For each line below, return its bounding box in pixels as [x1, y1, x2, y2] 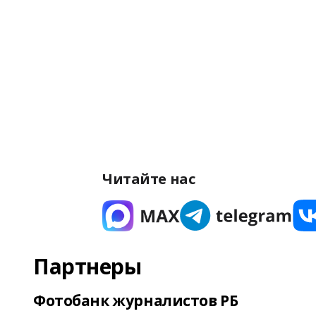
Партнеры [33, 252, 142, 281]
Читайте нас [102, 169, 195, 188]
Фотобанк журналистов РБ [33, 291, 238, 310]
